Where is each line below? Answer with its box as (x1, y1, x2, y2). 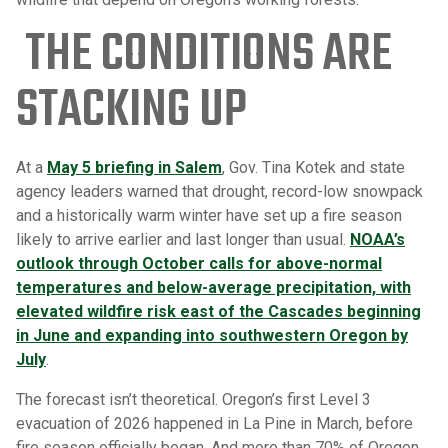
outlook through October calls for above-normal (16, 254, 382, 274)
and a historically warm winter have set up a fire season (16, 206, 402, 226)
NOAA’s (350, 230, 405, 250)
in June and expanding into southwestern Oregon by (16, 326, 408, 346)
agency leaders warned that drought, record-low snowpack (16, 182, 423, 202)
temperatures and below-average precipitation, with (16, 278, 411, 298)
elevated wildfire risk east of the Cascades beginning (16, 302, 421, 322)
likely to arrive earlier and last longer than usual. (16, 230, 350, 250)
